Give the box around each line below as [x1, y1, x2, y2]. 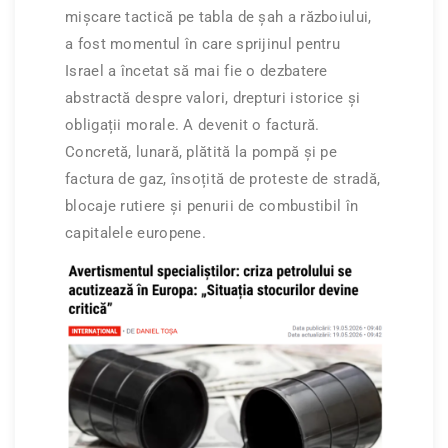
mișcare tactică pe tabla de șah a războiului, [65, 7, 372, 26]
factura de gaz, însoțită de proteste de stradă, [65, 169, 381, 188]
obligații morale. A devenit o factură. [65, 115, 320, 134]
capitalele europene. [65, 223, 207, 242]
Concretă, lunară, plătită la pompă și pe [65, 142, 337, 161]
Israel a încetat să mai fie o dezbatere [65, 61, 328, 80]
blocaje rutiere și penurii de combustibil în [65, 196, 359, 215]
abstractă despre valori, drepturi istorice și [65, 88, 361, 107]
